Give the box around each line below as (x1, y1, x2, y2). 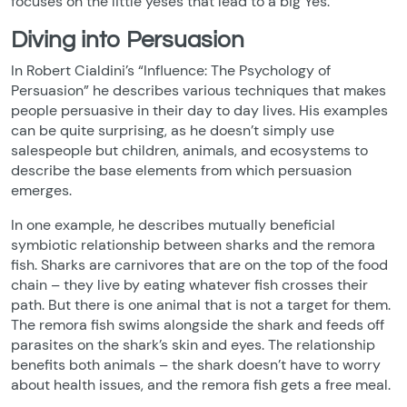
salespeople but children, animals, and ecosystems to (11, 141, 368, 160)
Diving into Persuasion (11, 28, 244, 52)
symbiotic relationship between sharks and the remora (11, 235, 375, 254)
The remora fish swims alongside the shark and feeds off (11, 315, 384, 334)
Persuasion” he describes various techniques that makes (11, 81, 386, 100)
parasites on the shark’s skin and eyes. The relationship (11, 335, 375, 354)
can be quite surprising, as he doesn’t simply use (11, 121, 334, 140)
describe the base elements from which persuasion (11, 161, 352, 180)
